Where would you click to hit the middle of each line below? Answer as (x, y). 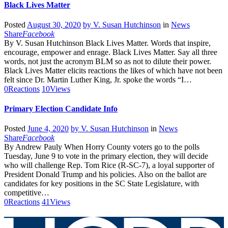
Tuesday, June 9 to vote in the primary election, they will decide (106, 156)
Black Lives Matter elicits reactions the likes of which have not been (113, 70)
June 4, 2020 (48, 129)
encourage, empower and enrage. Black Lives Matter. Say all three (111, 52)
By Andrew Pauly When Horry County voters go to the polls (102, 147)
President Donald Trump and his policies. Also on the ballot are (105, 175)
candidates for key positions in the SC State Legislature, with (102, 184)
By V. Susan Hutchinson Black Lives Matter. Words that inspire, (107, 43)
